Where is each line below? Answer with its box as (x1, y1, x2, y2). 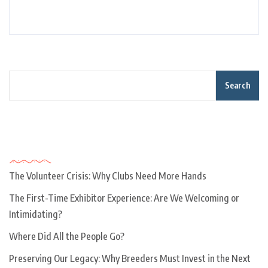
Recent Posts (9, 136, 83, 153)
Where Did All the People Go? (9, 230, 124, 242)
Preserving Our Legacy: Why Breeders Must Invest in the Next (9, 252, 251, 264)
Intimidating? (9, 208, 62, 220)
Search (225, 80, 250, 90)
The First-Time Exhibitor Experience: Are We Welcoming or (9, 192, 239, 204)
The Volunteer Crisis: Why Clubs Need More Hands (9, 170, 206, 182)
